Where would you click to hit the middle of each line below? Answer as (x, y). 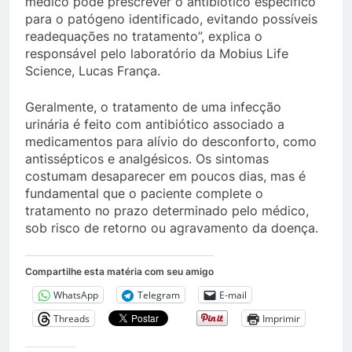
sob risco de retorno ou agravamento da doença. (172, 228)
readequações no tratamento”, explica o (144, 36)
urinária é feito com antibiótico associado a (155, 124)
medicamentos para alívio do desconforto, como (171, 141)
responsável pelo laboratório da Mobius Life (157, 53)
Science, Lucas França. (93, 71)
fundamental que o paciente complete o (144, 193)
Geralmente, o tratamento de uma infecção (153, 107)
